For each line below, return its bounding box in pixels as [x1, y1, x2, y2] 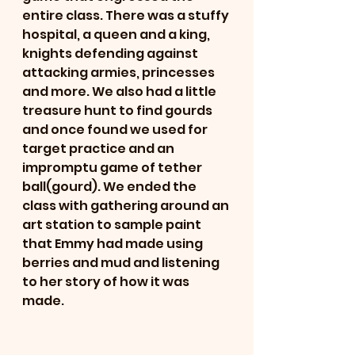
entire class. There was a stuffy [22, 6, 231, 25]
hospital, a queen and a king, [22, 25, 212, 44]
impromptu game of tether [22, 158, 204, 177]
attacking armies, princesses [22, 63, 217, 82]
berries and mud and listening [22, 254, 222, 272]
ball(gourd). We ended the [22, 177, 199, 196]
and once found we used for [22, 120, 210, 139]
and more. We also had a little [22, 82, 219, 101]
